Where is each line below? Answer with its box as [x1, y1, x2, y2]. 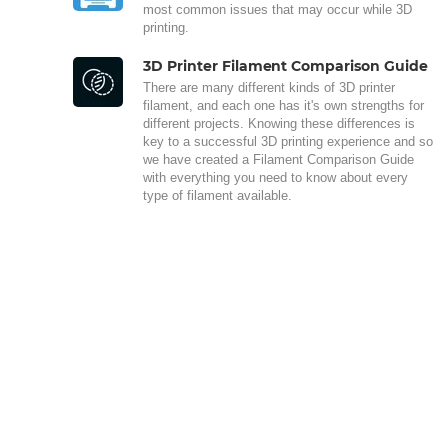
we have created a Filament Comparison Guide [143, 151, 414, 167]
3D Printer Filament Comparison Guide [143, 56, 428, 75]
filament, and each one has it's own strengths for [143, 97, 424, 113]
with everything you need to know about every [143, 169, 408, 185]
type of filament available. [143, 187, 292, 203]
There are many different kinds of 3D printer [143, 79, 395, 95]
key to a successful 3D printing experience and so [143, 133, 433, 149]
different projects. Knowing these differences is [143, 115, 415, 131]
